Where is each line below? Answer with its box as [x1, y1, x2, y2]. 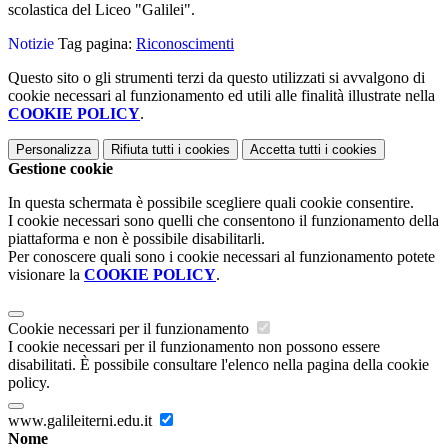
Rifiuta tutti [111, 142, 174, 158]
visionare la [8, 266, 84, 284]
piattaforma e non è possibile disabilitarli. [8, 230, 265, 248]
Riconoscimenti [136, 35, 234, 53]
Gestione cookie [8, 160, 113, 178]
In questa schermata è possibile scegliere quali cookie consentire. [8, 194, 414, 212]
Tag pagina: [54, 35, 136, 53]
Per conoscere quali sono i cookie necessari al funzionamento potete [8, 248, 435, 266]
